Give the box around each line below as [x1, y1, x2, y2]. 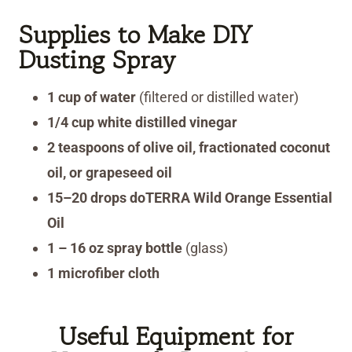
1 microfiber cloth [47, 265, 159, 282]
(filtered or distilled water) [136, 89, 299, 106]
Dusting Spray [19, 42, 175, 79]
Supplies [19, 16, 110, 53]
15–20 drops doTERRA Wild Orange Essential [47, 189, 332, 207]
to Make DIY [118, 16, 252, 53]
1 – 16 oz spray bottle [47, 240, 182, 257]
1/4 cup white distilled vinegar [47, 114, 237, 131]
